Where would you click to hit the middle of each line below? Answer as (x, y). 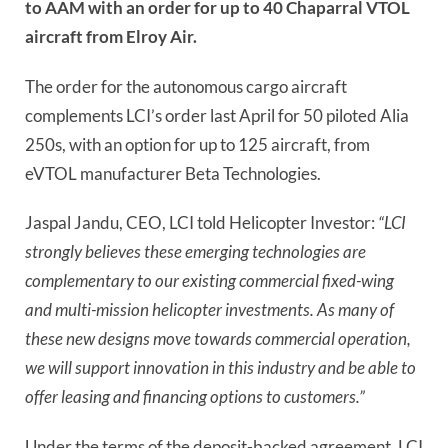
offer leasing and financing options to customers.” (195, 397)
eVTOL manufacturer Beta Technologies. (173, 173)
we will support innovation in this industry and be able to (220, 368)
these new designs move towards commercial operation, (218, 339)
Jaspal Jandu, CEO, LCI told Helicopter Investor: (201, 223)
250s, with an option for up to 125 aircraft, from (197, 144)
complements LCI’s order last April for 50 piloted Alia (217, 115)
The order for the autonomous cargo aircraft (186, 86)
